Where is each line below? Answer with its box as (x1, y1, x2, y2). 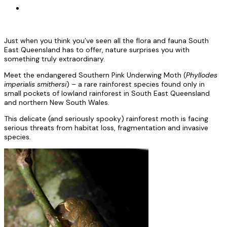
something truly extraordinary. (4, 54, 105, 63)
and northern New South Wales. (4, 97, 109, 107)
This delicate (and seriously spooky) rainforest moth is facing (4, 113, 208, 123)
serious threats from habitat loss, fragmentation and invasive (4, 123, 208, 132)
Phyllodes (186, 70, 217, 80)
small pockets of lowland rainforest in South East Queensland (4, 88, 210, 98)
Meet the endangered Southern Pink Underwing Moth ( (4, 70, 186, 80)
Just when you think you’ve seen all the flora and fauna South (4, 35, 209, 45)
